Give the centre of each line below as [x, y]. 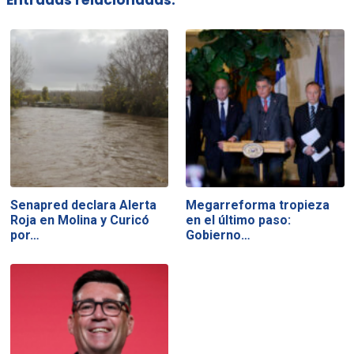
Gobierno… [218, 235]
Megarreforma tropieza [258, 205]
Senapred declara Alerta [83, 205]
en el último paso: [239, 220]
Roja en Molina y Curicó [79, 220]
